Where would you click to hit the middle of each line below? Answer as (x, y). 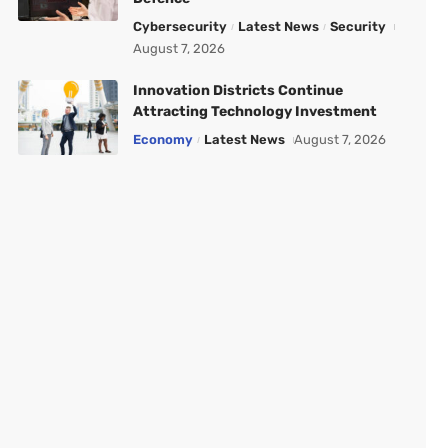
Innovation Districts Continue (237, 90)
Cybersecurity (179, 26)
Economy (162, 139)
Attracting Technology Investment (254, 111)
